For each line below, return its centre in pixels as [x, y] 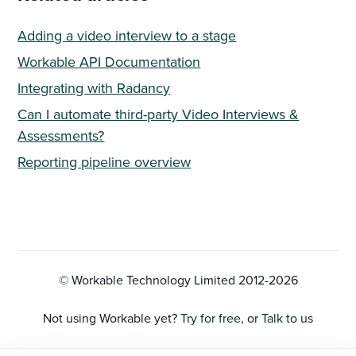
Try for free [211, 317]
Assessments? [61, 135]
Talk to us [287, 317]
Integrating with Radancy [94, 87]
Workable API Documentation [109, 61]
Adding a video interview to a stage [127, 35]
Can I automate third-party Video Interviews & [159, 114]
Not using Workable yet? [112, 317]
